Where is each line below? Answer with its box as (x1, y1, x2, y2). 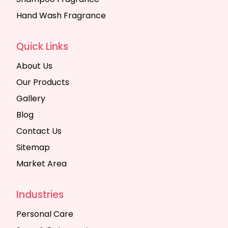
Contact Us (16, 125, 62, 137)
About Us (16, 60, 52, 72)
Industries (16, 188, 64, 202)
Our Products (16, 76, 69, 88)
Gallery (16, 93, 45, 104)
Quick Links (16, 40, 68, 53)
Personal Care (16, 208, 73, 220)
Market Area (16, 158, 67, 169)
